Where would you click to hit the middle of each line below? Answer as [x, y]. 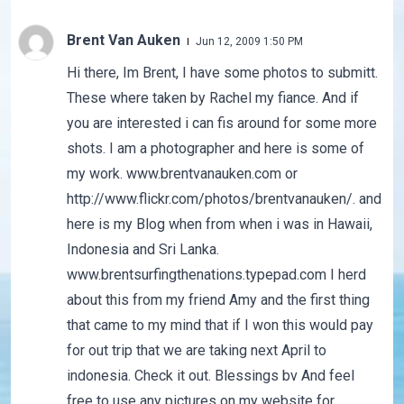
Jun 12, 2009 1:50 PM [249, 42]
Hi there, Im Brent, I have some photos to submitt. [222, 73]
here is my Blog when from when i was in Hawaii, [219, 225]
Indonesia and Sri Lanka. [142, 250]
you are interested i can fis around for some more [221, 124]
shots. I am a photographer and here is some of [215, 149]
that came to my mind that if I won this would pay [220, 326]
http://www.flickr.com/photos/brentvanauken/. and [224, 199]
